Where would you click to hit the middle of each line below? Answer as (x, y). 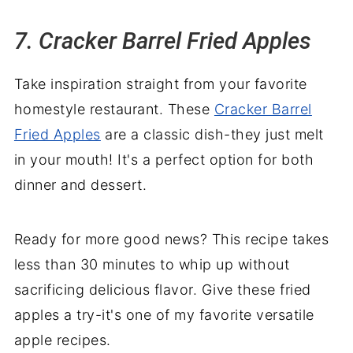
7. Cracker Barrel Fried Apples (162, 41)
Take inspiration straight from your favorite (160, 84)
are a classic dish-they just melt (212, 134)
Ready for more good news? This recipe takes (171, 239)
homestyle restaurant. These (114, 109)
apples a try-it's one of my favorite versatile (164, 314)
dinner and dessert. (80, 184)
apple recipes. (62, 340)
